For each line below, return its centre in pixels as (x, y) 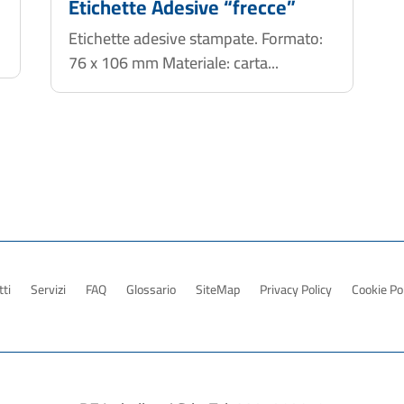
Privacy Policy (296, 290)
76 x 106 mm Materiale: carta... (173, 62)
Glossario (151, 290)
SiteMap (218, 290)
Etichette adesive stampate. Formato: (195, 38)
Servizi (48, 290)
